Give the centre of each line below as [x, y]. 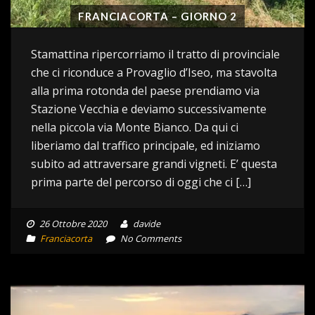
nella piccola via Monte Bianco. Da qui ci [135, 127]
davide [146, 223]
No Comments [150, 238]
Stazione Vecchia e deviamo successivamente [149, 109]
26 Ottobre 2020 [73, 223]
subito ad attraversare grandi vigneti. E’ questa [154, 163]
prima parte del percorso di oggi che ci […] [141, 182]
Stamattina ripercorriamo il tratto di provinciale [155, 54]
